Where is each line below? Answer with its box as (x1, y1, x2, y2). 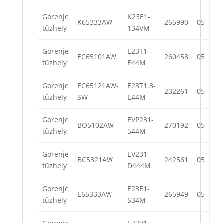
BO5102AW (77, 120, 114, 130)
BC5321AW (77, 155, 113, 165)
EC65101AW (77, 52, 116, 62)
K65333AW (77, 17, 112, 27)
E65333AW (77, 189, 112, 199)
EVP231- (127, 115, 154, 125)
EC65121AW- (77, 81, 119, 91)
